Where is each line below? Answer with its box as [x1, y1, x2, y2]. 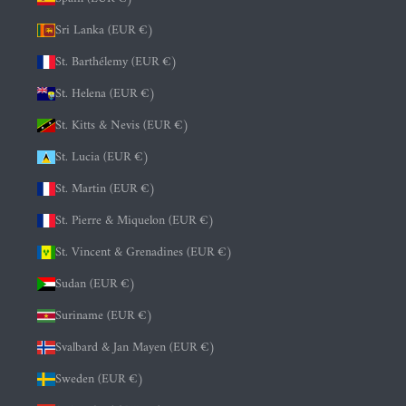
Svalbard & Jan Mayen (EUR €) [55, 336, 216, 360]
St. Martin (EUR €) [55, 178, 156, 201]
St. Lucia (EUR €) [55, 146, 150, 169]
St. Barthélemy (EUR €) [55, 51, 178, 74]
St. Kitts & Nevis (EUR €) [55, 114, 189, 138]
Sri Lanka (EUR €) [55, 19, 154, 43]
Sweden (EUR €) [55, 368, 144, 391]
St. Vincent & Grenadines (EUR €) [55, 241, 233, 265]
